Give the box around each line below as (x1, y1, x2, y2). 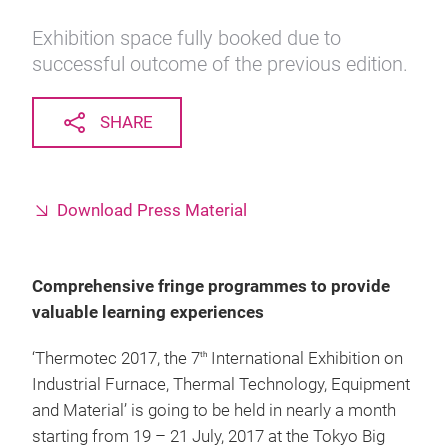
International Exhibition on (207, 349, 403, 368)
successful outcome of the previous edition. (32, 52, 408, 76)
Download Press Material (57, 201, 247, 220)
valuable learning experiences (32, 303, 264, 322)
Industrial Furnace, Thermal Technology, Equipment (32, 375, 410, 394)
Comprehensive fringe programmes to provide (32, 277, 390, 296)
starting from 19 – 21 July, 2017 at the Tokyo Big (32, 427, 385, 446)
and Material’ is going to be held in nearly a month (32, 401, 396, 420)
